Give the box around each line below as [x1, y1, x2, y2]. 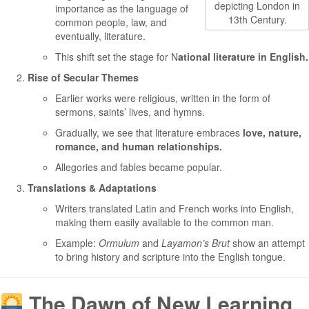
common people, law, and [55, 15, 167, 29]
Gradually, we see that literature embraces [55, 126, 243, 139]
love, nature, [243, 126, 301, 139]
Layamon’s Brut [161, 236, 230, 250]
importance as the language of [55, 1, 188, 15]
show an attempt [230, 236, 305, 250]
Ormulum [99, 236, 139, 250]
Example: [55, 236, 99, 250]
